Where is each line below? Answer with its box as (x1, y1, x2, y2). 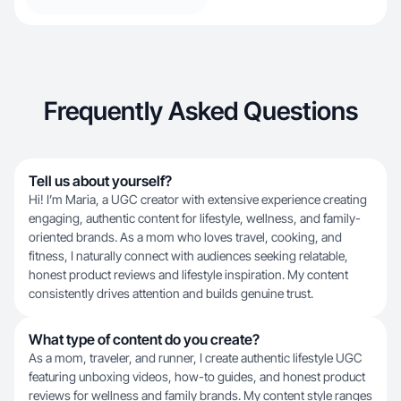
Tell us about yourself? (29, 172, 172, 190)
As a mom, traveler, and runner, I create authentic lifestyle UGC (29, 350, 363, 365)
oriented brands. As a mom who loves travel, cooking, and (29, 229, 342, 244)
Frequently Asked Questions (43, 96, 358, 126)
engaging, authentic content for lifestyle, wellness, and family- (29, 210, 361, 226)
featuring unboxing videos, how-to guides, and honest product (29, 369, 365, 384)
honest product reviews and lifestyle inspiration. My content (29, 267, 348, 282)
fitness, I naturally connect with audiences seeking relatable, (29, 248, 348, 263)
